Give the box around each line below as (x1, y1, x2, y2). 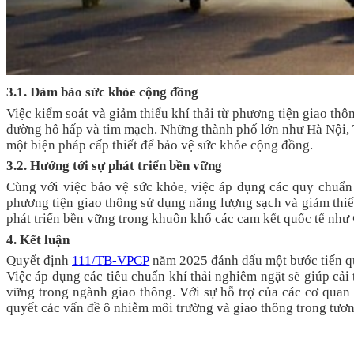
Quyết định (6, 253, 73, 269)
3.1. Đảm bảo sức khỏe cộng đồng (6, 85, 198, 100)
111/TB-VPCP (72, 253, 150, 269)
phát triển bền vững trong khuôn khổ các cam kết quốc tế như (6, 211, 352, 227)
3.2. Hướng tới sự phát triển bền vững (6, 158, 222, 174)
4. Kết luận (6, 232, 70, 247)
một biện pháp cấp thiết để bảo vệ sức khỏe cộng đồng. (6, 137, 313, 153)
